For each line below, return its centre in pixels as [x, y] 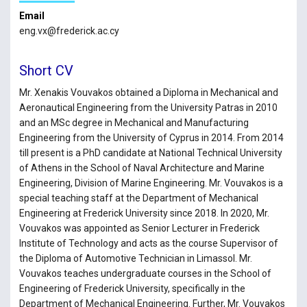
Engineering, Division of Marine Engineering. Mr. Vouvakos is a [151, 183]
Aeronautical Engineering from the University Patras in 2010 [148, 107]
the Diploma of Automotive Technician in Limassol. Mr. [135, 258]
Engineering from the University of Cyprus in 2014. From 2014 [151, 137]
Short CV [46, 70]
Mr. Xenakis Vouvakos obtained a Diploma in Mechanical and [148, 92]
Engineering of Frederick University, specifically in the [132, 288]
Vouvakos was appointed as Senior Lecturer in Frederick [139, 228]
